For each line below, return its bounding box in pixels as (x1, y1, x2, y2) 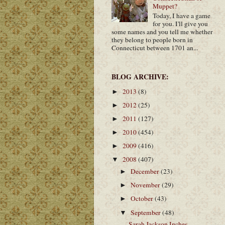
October (131, 194, 155, 203)
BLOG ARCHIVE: (111, 71, 169, 82)
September (131, 207, 163, 217)
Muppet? (153, 2, 178, 11)
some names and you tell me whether (111, 27, 213, 36)
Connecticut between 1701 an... (111, 43, 198, 52)
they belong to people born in (111, 35, 193, 44)
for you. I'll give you (153, 19, 208, 28)
